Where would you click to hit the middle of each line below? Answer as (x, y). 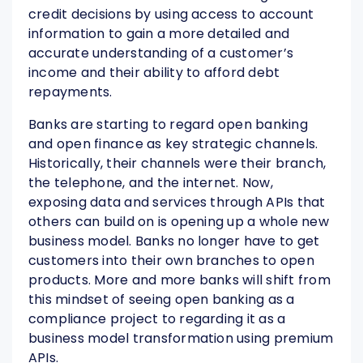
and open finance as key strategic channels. (173, 144)
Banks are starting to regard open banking (168, 125)
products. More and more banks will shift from (179, 280)
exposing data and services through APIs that (177, 203)
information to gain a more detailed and (159, 34)
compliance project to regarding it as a (157, 319)
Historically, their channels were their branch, (177, 164)
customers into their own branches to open (171, 261)
